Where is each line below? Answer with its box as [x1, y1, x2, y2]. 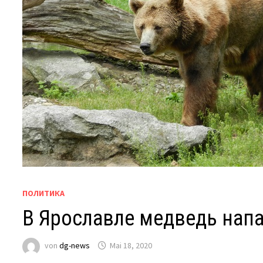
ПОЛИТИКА [22, 188, 65, 198]
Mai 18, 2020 [110, 240, 153, 251]
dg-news [59, 240, 90, 251]
